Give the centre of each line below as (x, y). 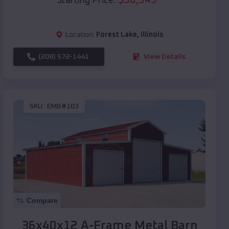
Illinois (152, 35)
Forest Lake (116, 35)
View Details (165, 56)
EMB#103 (63, 107)
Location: (80, 35)
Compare (42, 200)
